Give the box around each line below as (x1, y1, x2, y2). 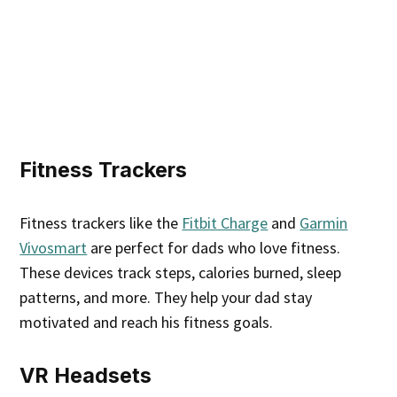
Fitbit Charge (182, 212, 269, 233)
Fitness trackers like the (19, 212, 183, 233)
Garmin (300, 212, 348, 233)
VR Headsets (19, 362, 152, 388)
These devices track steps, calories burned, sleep (19, 261, 342, 283)
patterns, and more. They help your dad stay (19, 286, 313, 307)
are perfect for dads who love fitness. (87, 237, 341, 258)
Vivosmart (19, 237, 88, 258)
